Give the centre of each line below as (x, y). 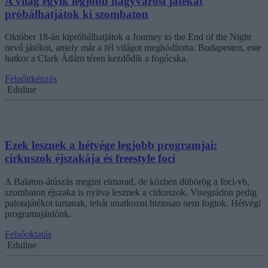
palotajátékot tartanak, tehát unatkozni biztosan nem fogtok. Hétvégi (133, 203)
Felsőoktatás (28, 234)
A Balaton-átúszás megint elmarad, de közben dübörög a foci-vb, (127, 181)
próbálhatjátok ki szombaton (77, 14)
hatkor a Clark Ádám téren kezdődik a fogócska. (96, 59)
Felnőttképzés (31, 79)
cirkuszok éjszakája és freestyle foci (90, 158)
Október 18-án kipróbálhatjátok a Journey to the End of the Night (128, 37)
